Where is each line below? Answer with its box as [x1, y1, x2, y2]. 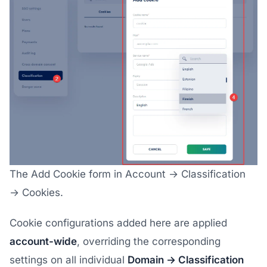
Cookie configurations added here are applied [10, 217, 227, 229]
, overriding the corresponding [77, 235, 221, 248]
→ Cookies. [10, 187, 63, 199]
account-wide [10, 235, 77, 248]
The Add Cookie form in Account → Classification [10, 168, 246, 181]
